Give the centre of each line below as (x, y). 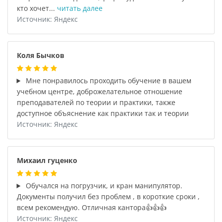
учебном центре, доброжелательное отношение (99, 91)
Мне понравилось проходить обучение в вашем (108, 81)
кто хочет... (37, 8)
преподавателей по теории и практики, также (96, 102)
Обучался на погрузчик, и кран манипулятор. (103, 186)
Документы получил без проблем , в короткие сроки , (108, 196)
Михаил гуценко (47, 160)
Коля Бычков (40, 55)
